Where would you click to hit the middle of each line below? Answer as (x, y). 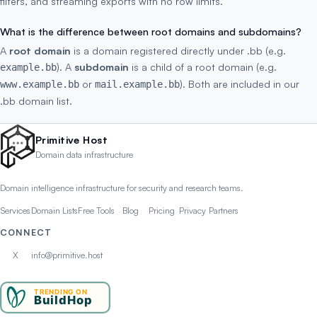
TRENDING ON (60, 292)
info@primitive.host (67, 255)
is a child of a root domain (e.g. (203, 67)
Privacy (192, 210)
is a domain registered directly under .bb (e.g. (178, 50)
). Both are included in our (240, 83)
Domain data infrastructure (84, 155)
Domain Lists (54, 210)
